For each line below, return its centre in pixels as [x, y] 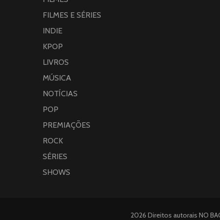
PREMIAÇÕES [67, 125]
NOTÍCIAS [60, 93]
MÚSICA [57, 78]
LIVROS [56, 62]
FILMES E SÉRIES [72, 15]
